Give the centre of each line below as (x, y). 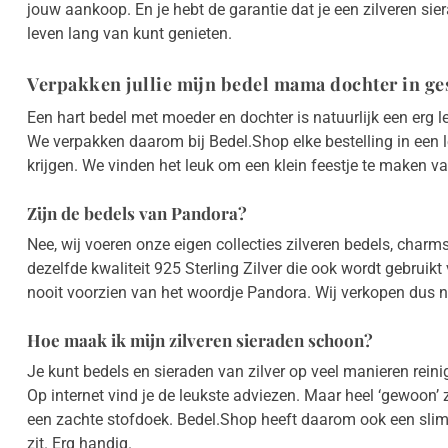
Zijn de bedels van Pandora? (137, 213)
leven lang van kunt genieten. (129, 34)
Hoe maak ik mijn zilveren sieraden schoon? (200, 340)
